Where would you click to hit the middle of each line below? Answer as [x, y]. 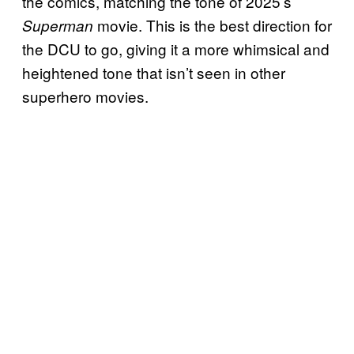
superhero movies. [85, 96]
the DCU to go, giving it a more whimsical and [176, 48]
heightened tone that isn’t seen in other [154, 72]
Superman [58, 25]
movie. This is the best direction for [213, 24]
